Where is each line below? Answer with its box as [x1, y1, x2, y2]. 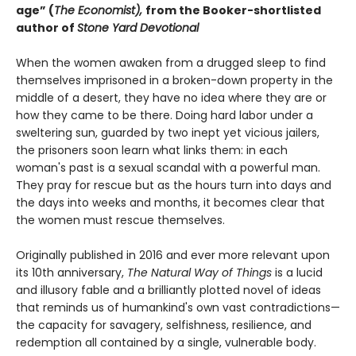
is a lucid [272, 264, 323, 281]
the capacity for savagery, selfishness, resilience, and [16, 316, 311, 333]
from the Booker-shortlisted [145, 2, 321, 18]
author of [16, 19, 77, 36]
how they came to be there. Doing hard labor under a [16, 106, 313, 123]
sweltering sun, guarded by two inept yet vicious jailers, [16, 124, 319, 141]
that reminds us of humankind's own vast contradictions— [16, 299, 340, 315]
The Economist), [54, 2, 145, 18]
